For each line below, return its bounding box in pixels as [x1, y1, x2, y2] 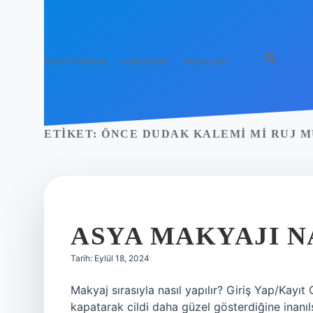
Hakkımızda [122, 56, 169, 66]
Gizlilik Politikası [44, 56, 108, 66]
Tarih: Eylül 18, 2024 [71, 253, 150, 263]
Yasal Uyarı [183, 56, 227, 66]
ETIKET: [44, 128, 101, 140]
